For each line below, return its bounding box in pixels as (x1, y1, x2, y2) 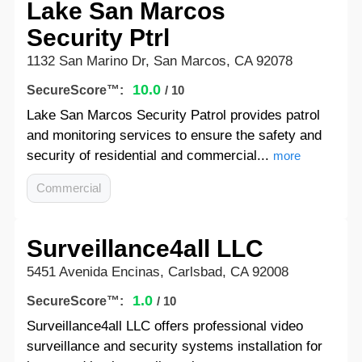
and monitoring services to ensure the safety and (26, 128, 322, 143)
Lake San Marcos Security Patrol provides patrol (26, 107, 320, 123)
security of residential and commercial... (26, 148, 269, 163)
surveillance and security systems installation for (26, 339, 322, 354)
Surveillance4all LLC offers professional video (26, 318, 303, 334)
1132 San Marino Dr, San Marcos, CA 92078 (26, 53, 293, 69)
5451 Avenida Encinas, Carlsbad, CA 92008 (26, 264, 288, 280)
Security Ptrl (26, 24, 170, 51)
